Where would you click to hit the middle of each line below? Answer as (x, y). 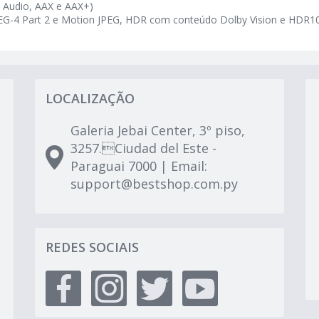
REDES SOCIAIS (92, 247)
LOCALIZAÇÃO (90, 99)
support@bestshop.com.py (154, 184)
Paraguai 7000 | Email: (139, 166)
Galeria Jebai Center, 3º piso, (158, 131)
